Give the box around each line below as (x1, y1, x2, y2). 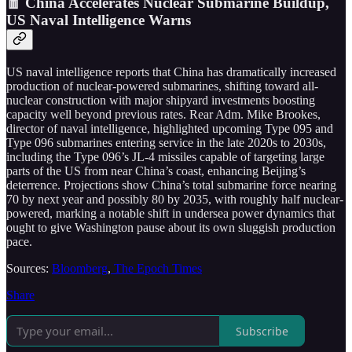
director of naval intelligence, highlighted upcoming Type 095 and (6, 122, 333, 136)
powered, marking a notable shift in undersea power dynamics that (6, 207, 335, 221)
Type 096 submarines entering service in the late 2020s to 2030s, (6, 136, 326, 150)
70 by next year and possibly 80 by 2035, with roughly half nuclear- (6, 192, 343, 207)
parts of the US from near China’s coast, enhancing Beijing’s (6, 164, 306, 178)
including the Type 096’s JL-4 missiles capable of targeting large (6, 150, 324, 164)
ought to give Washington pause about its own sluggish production (6, 221, 335, 235)
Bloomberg (52, 262, 108, 276)
